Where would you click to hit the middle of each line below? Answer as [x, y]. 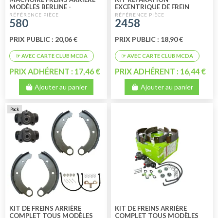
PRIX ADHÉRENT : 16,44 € [161, 71]
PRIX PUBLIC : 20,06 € [43, 39]
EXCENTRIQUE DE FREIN [152, 7]
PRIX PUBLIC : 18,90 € [149, 39]
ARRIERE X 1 [134, 14]
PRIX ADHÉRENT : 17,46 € [54, 71]
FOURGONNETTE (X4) [43, 14]
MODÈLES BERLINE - [40, 7]
